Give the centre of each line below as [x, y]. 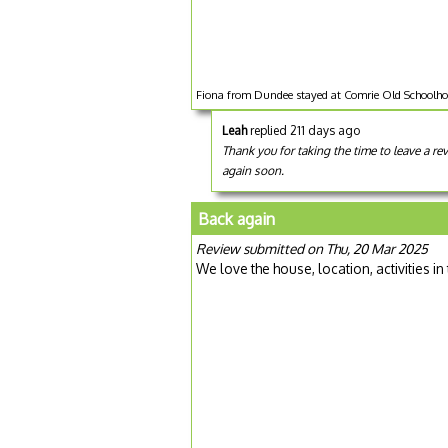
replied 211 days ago [303, 131]
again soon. [253, 171]
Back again [236, 219]
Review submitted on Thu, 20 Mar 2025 [312, 249]
